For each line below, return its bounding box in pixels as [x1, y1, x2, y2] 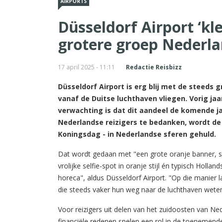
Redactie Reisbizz [126, 63, 182, 72]
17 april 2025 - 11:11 [58, 63, 115, 72]
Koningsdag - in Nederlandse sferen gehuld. [58, 129, 216, 139]
